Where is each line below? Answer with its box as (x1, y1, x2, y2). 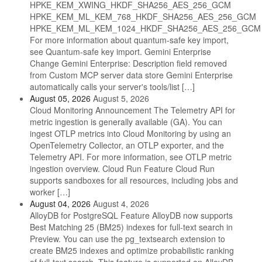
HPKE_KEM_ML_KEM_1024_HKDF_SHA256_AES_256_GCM (29, 22, 261, 35)
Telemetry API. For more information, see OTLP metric (29, 151, 232, 163)
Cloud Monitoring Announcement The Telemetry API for (29, 104, 235, 116)
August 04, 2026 (29, 198, 91, 210)
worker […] (29, 186, 70, 198)
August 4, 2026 (92, 198, 149, 210)
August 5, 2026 (92, 92, 149, 105)
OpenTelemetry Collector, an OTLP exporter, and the (29, 139, 224, 151)
